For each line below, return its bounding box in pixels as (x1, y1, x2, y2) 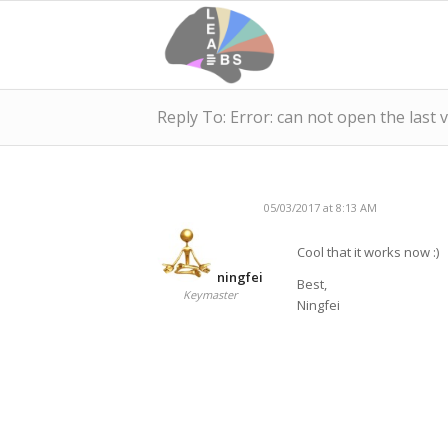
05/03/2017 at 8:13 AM (264, 200, 377, 215)
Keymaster (183, 287, 237, 302)
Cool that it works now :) (297, 243, 439, 262)
